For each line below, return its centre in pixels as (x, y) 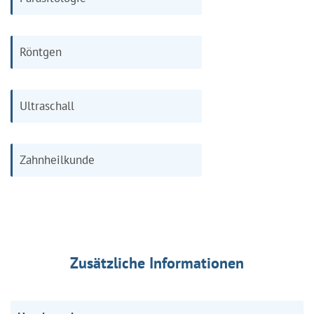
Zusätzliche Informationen (157, 262)
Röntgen (41, 52)
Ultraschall (47, 105)
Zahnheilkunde (57, 159)
